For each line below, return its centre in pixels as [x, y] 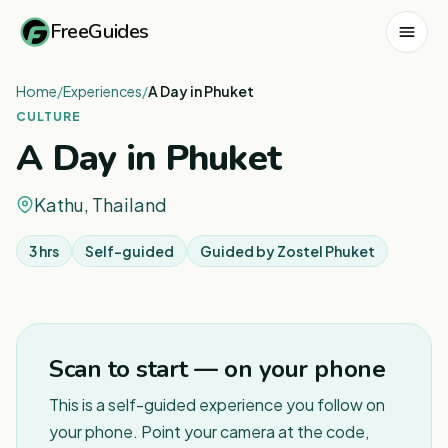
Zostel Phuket [326, 251]
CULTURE [48, 116]
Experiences [102, 91]
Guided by [238, 251]
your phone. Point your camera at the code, [209, 431]
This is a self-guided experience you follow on [217, 404]
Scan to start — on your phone [217, 369]
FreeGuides [99, 31]
